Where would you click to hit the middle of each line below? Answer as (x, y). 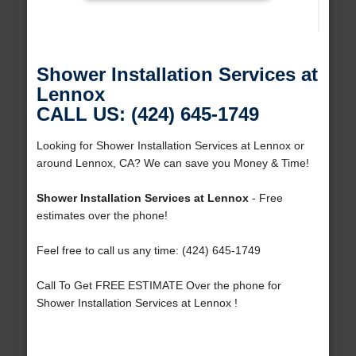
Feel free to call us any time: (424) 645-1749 (148, 251)
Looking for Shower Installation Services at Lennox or (170, 146)
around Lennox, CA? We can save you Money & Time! (172, 163)
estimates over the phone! (102, 216)
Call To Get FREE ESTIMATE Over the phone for (159, 286)
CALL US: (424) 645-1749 (147, 114)
